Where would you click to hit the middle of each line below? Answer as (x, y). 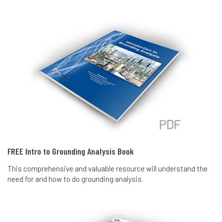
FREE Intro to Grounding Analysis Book (71, 151)
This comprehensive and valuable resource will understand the (108, 169)
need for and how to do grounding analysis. (75, 179)
